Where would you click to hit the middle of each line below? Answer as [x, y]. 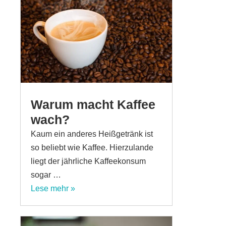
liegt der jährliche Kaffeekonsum [88, 161]
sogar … [46, 175]
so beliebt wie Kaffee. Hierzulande [92, 147]
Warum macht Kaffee [93, 104]
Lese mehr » [53, 188]
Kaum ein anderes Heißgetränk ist [92, 134]
